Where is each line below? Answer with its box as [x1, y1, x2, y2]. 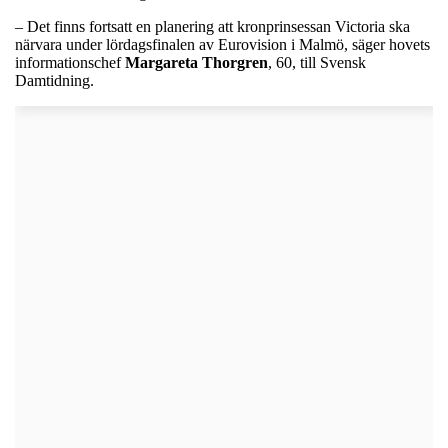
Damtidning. [15, 71, 94, 89]
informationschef [15, 53, 125, 71]
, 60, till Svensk [268, 53, 366, 71]
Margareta [125, 53, 198, 71]
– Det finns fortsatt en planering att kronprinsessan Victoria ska [15, 17, 410, 35]
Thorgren [202, 53, 268, 71]
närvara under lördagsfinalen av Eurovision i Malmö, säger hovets [15, 35, 430, 53]
